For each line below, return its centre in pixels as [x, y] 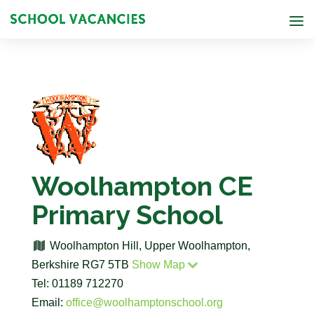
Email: [48, 302]
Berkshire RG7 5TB [81, 265]
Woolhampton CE [142, 186]
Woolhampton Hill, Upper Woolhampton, [149, 246]
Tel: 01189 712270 [77, 284]
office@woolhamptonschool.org [144, 302]
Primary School [127, 215]
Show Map [158, 265]
